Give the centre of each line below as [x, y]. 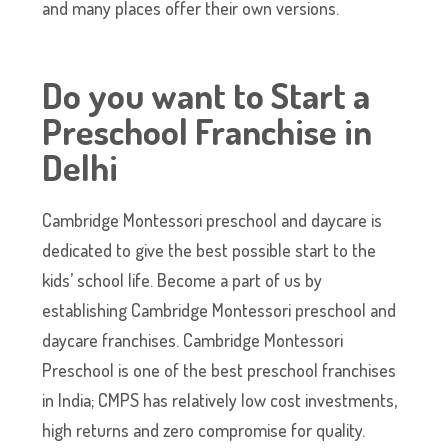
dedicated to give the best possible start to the [209, 250]
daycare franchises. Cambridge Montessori [193, 340]
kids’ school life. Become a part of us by [182, 280]
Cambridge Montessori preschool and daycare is [212, 220]
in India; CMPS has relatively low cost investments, [220, 400]
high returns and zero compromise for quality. [204, 430]
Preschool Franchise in [207, 131]
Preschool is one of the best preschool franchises [219, 370]
